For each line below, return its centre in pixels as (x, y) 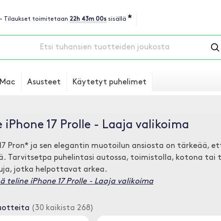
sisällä (116, 19)
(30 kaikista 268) (62, 208)
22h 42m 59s (88, 19)
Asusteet (44, 82)
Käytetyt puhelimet (110, 82)
